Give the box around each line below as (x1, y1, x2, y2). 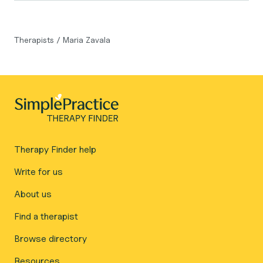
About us (14, 188, 52, 200)
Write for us (14, 166, 63, 177)
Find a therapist (14, 211, 78, 222)
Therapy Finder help (14, 144, 96, 155)
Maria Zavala (63, 35, 110, 45)
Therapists (14, 35, 56, 45)
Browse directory (14, 233, 87, 244)
